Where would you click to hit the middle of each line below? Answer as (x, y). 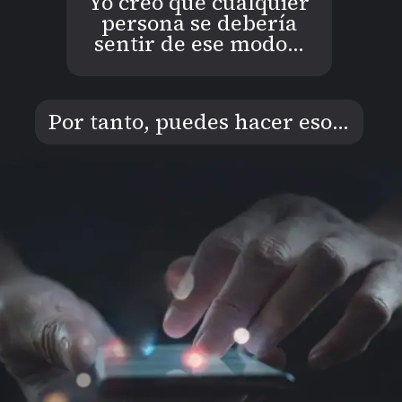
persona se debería (199, 22)
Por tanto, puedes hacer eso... (199, 122)
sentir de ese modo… (199, 43)
